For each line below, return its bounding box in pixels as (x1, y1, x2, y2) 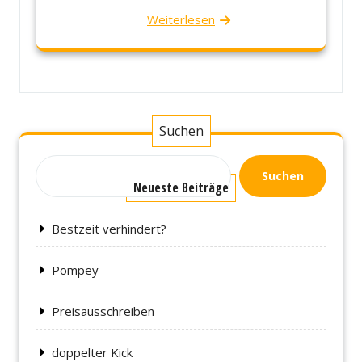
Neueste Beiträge (133, 179, 229, 197)
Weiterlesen (147, 11, 215, 28)
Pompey (52, 262, 99, 279)
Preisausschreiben (52, 303, 154, 320)
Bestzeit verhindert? (52, 221, 166, 238)
